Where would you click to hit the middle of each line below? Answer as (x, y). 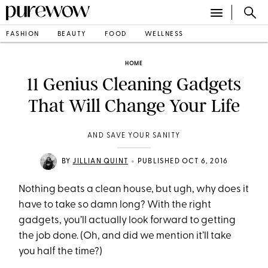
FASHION (23, 34)
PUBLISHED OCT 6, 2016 (183, 162)
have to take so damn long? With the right (115, 205)
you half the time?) (62, 252)
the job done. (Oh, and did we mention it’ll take (125, 236)
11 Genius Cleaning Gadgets (134, 84)
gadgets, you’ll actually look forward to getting (127, 220)
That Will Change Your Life (134, 106)
